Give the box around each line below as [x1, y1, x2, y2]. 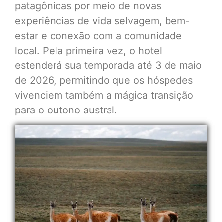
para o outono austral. [15, 104, 117, 116]
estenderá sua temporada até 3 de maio [15, 59, 202, 72]
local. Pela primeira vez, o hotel [15, 45, 162, 57]
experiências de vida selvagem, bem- [15, 15, 190, 27]
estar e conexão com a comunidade [15, 30, 182, 42]
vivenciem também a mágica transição [15, 89, 193, 102]
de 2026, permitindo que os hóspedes [15, 74, 193, 87]
